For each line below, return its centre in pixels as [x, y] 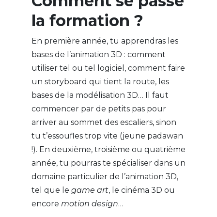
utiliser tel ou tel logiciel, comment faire [108, 68]
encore [46, 204]
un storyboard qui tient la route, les [100, 82]
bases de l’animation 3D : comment [98, 55]
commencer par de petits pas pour [99, 109]
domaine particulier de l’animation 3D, [105, 177]
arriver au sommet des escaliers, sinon [104, 123]
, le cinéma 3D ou [141, 190]
